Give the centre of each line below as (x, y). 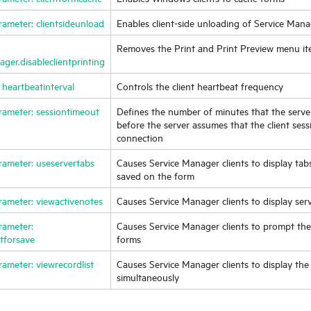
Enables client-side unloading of (185, 23)
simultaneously (148, 277)
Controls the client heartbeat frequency (200, 86)
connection (140, 137)
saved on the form (155, 176)
